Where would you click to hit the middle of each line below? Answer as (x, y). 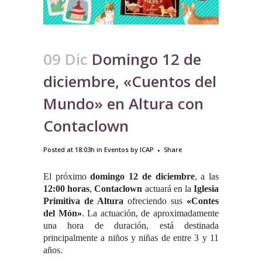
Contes (205, 201)
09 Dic (65, 59)
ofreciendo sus (155, 201)
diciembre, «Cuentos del (130, 81)
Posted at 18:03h (69, 149)
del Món (60, 213)
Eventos (116, 149)
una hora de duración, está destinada (131, 225)
